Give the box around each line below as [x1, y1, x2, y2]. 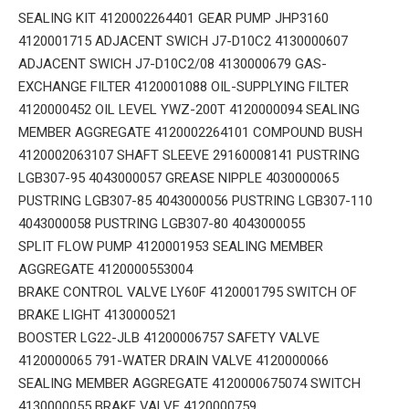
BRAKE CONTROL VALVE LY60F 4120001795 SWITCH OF [18, 284, 357, 301]
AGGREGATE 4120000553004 [18, 261, 193, 278]
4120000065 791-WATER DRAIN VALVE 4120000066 [18, 352, 329, 370]
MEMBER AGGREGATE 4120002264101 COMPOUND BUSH [18, 124, 362, 142]
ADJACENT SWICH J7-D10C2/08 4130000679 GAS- [18, 56, 327, 73]
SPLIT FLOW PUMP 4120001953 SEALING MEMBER [18, 238, 323, 256]
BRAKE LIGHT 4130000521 [18, 307, 177, 324]
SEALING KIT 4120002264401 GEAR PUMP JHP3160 [18, 10, 329, 27]
